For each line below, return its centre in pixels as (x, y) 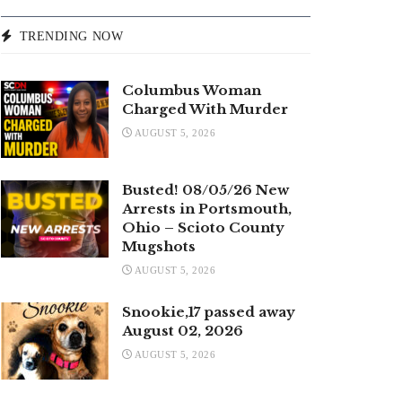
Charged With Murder (205, 109)
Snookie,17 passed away (209, 312)
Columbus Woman (192, 91)
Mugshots (159, 247)
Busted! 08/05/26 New (205, 190)
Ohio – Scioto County (203, 228)
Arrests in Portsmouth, (207, 209)
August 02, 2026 (183, 331)
